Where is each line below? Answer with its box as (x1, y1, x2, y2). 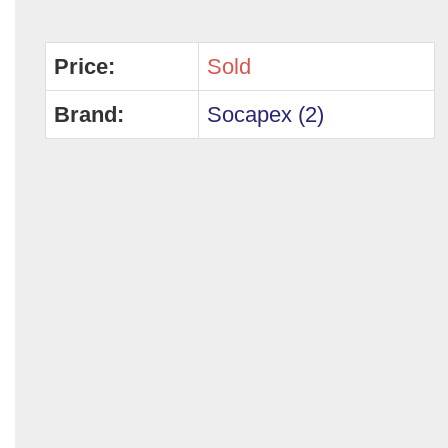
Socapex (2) (207, 102, 324, 127)
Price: (54, 54, 115, 79)
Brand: (54, 102, 124, 127)
